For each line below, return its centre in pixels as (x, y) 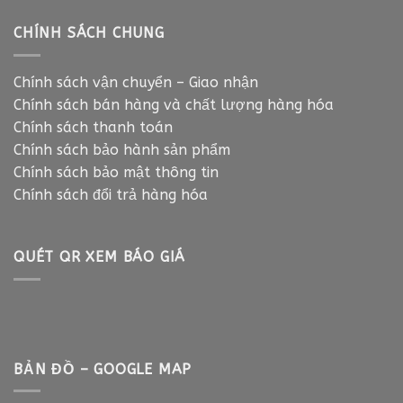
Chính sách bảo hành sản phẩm (122, 149)
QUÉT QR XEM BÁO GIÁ (100, 257)
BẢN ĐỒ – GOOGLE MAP (103, 369)
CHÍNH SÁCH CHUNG (89, 33)
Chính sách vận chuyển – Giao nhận (136, 82)
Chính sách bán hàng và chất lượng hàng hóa (174, 104)
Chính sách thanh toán (95, 127)
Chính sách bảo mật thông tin (116, 172)
